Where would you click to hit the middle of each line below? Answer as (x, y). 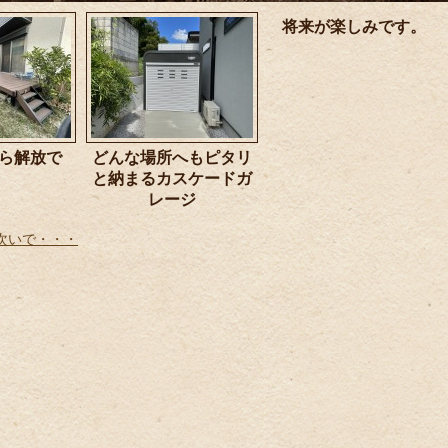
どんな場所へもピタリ (172, 157)
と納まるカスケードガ (172, 178)
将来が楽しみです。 (354, 26)
